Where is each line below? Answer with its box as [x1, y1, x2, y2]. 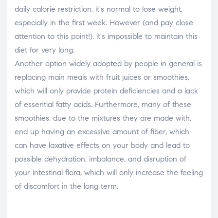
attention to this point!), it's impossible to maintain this [15, 32, 198, 41]
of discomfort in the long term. [15, 182, 118, 191]
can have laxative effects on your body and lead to [15, 141, 190, 150]
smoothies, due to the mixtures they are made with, [15, 113, 191, 123]
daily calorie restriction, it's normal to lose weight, [15, 4, 182, 14]
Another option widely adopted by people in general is [15, 59, 202, 69]
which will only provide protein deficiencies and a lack [15, 86, 198, 96]
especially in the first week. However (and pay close [15, 18, 193, 28]
